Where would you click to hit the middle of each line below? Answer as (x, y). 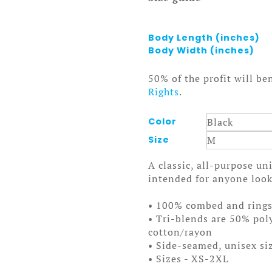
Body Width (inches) (201, 50)
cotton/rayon (180, 232)
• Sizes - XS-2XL (189, 259)
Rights (164, 91)
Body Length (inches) (204, 37)
